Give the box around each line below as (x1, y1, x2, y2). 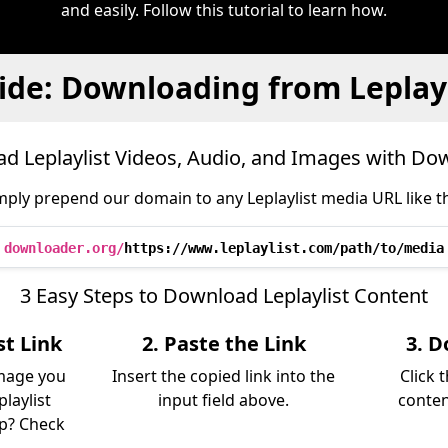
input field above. (158, 389, 290, 411)
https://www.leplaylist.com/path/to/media (124, 240, 444, 256)
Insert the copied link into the (112, 365, 336, 387)
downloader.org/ (4, 240, 124, 256)
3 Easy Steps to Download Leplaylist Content (20, 282, 428, 309)
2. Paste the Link (141, 330, 306, 357)
